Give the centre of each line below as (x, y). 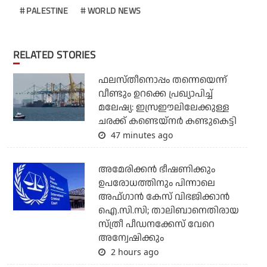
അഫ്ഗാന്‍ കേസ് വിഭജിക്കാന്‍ (164, 197)
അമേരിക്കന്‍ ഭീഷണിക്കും (156, 170)
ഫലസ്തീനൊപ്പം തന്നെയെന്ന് (162, 80)
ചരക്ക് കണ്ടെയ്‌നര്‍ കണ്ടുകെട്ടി (167, 122)
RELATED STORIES (58, 55)
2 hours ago (133, 252)
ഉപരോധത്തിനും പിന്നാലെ (156, 184)
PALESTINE (47, 11)
